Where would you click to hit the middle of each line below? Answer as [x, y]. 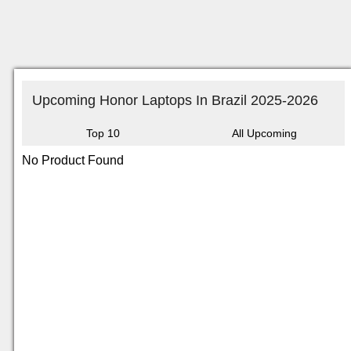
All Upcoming [264, 133]
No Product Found [73, 160]
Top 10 [103, 133]
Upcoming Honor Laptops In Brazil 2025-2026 [175, 100]
